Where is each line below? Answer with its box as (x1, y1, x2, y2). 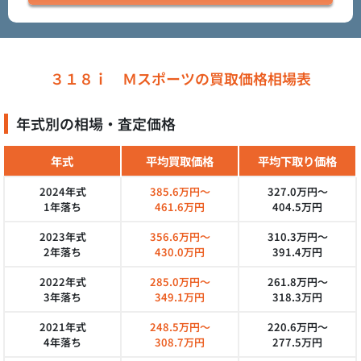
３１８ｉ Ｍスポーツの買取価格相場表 (50, 68, 311, 89)
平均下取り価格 (258, 152, 337, 169)
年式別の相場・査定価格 (16, 113, 176, 134)
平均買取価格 (146, 152, 214, 169)
